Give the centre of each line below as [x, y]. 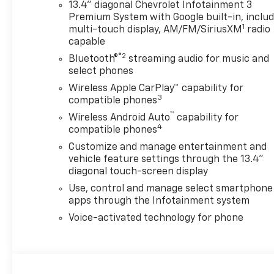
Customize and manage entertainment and [168, 147]
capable [87, 42]
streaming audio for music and [198, 59]
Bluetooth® [94, 59]
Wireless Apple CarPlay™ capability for [156, 88]
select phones [101, 71]
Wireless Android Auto [120, 118]
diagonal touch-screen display [139, 172]
